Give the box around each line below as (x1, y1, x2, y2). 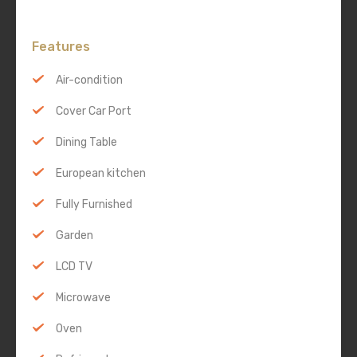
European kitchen (56, 167, 146, 181)
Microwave (56, 291, 111, 305)
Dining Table (56, 135, 117, 150)
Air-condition (56, 73, 123, 88)
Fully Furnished (56, 198, 132, 212)
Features (32, 39, 90, 55)
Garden (56, 229, 93, 243)
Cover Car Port (56, 104, 131, 119)
